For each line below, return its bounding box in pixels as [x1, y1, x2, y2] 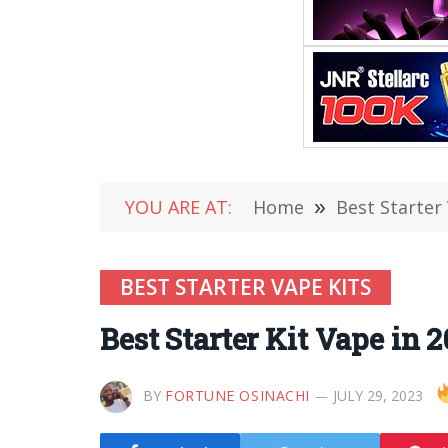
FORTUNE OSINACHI [165, 386, 310, 405]
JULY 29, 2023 [332, 386, 423, 405]
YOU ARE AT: [125, 195, 232, 219]
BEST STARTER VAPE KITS [120, 273, 371, 301]
